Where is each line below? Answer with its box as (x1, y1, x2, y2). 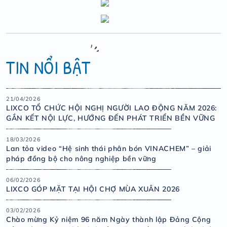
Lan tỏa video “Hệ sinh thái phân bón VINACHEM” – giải (6, 144, 211, 153)
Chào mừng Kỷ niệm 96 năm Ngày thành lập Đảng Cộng (6, 215, 211, 224)
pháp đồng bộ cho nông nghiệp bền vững (6, 154, 157, 163)
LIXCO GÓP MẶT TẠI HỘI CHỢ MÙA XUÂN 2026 (6, 184, 180, 194)
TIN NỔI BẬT (6, 55, 91, 80)
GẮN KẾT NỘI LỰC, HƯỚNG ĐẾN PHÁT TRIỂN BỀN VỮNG (6, 113, 215, 123)
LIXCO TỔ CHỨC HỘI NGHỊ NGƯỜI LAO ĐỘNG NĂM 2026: (6, 103, 217, 112)
